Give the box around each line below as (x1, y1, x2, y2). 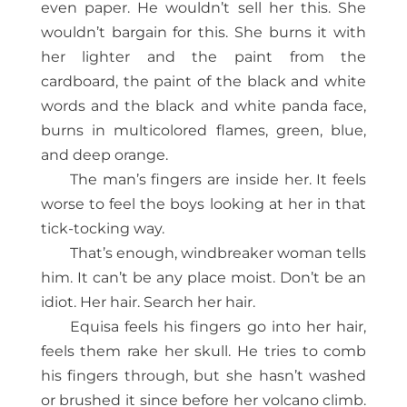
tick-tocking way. (40, 220, 164, 238)
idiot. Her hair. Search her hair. (40, 293, 255, 312)
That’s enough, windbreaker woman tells (69, 244, 367, 263)
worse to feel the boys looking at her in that (40, 195, 367, 213)
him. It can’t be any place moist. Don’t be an (40, 269, 367, 287)
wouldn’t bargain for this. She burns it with (40, 24, 367, 42)
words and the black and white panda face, (40, 97, 367, 115)
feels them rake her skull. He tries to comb (40, 342, 367, 361)
